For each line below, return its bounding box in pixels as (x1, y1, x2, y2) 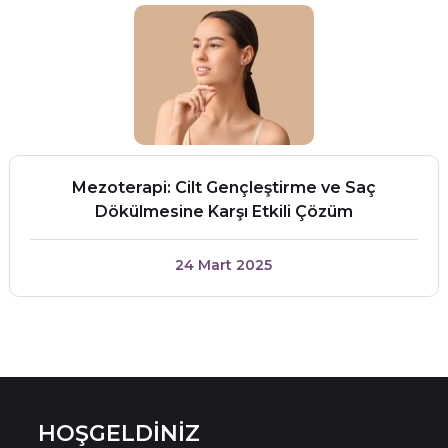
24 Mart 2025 (175, 256, 273, 274)
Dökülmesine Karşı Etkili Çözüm (94, 202, 353, 221)
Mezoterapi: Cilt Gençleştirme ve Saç (71, 178, 376, 197)
